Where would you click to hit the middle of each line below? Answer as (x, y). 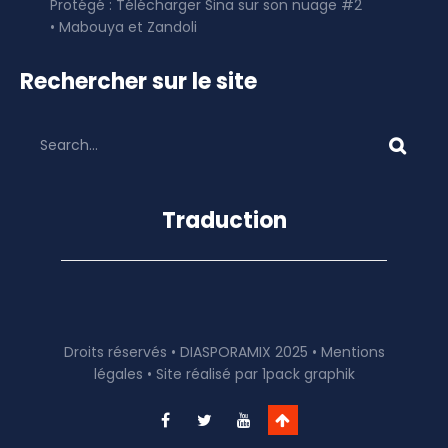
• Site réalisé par (202, 373)
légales (118, 373)
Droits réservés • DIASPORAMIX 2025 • (192, 351)
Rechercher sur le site (138, 81)
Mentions (352, 351)
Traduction (224, 220)
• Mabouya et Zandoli (123, 26)
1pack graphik (308, 373)
